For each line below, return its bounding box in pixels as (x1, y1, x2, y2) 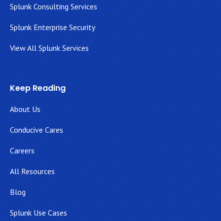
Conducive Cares (10, 125, 63, 135)
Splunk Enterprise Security (10, 22, 95, 32)
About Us (10, 104, 40, 114)
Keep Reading (10, 82, 66, 94)
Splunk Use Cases (10, 208, 67, 218)
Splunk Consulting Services (10, 1, 97, 11)
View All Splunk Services (10, 43, 89, 53)
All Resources (10, 166, 55, 176)
